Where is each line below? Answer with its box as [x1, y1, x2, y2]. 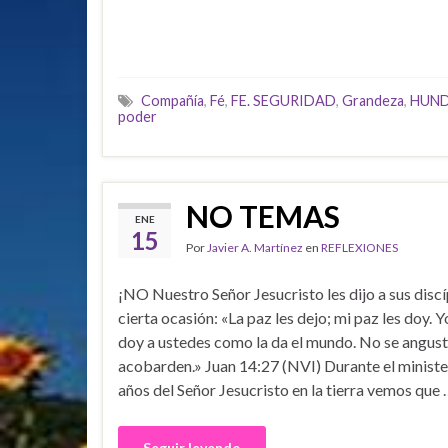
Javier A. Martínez [207, 240, 303, 256]
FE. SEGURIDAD [231, 92, 336, 110]
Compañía [141, 92, 204, 110]
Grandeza [342, 92, 404, 110]
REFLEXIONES [321, 240, 398, 256]
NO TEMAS [186, 198, 340, 235]
